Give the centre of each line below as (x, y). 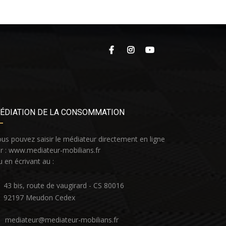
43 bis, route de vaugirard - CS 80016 (64, 185)
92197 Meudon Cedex (39, 197)
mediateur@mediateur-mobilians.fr (62, 220)
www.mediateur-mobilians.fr (54, 150)
